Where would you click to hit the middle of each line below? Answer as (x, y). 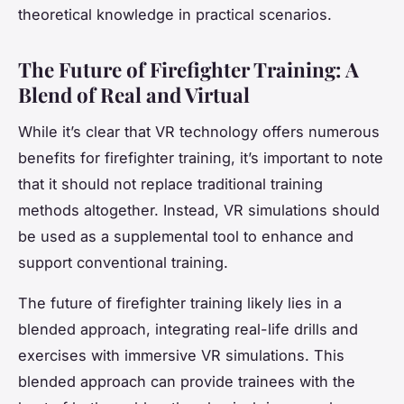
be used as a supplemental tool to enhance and (186, 236)
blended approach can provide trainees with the (187, 381)
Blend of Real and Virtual (134, 95)
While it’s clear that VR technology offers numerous (199, 131)
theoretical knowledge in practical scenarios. (175, 15)
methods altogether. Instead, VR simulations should (199, 210)
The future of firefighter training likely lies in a (180, 303)
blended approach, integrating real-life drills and (188, 329)
